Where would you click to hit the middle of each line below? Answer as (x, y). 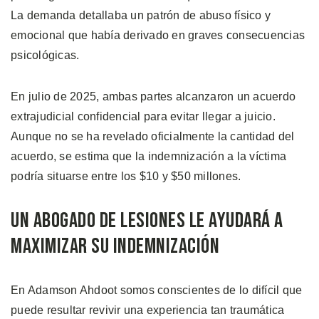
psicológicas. (45, 55)
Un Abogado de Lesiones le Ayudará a (147, 220)
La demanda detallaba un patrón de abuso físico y (141, 15)
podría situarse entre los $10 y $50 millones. (126, 176)
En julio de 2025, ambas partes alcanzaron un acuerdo (153, 96)
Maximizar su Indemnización (115, 246)
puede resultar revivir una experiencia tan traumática (148, 310)
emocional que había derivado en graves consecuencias (158, 35)
